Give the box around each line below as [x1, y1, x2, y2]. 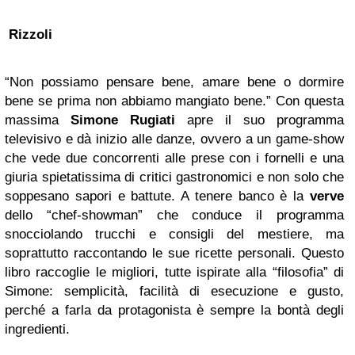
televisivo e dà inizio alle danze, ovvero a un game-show [5, 132, 344, 147]
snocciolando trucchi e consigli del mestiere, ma [5, 227, 344, 242]
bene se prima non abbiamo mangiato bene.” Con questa [5, 94, 344, 109]
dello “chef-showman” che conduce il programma [5, 208, 344, 223]
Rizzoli [5, 27, 52, 42]
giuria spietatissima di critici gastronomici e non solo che [5, 170, 344, 185]
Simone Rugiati [71, 113, 175, 128]
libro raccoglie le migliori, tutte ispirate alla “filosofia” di [5, 265, 344, 280]
